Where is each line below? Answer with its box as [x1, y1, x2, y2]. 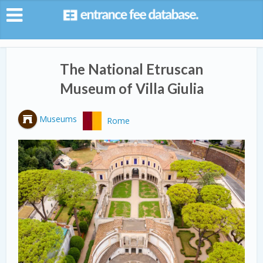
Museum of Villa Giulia [59, 80, 204, 97]
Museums [39, 113, 77, 124]
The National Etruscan [60, 60, 203, 77]
